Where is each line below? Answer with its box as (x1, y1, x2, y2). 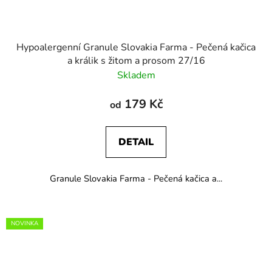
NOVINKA (11, 219, 38, 228)
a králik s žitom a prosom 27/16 (67, 53, 205, 67)
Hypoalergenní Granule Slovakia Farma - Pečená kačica (16, 40, 256, 54)
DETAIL (118, 135, 154, 149)
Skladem (117, 68, 155, 82)
